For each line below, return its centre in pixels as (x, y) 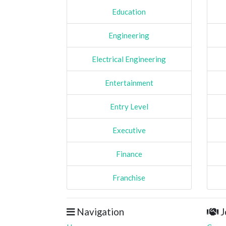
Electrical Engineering (129, 59)
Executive (129, 130)
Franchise (129, 177)
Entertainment (129, 82)
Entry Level (129, 106)
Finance (129, 154)
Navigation (99, 211)
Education (129, 11)
